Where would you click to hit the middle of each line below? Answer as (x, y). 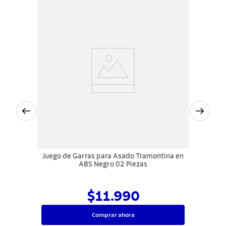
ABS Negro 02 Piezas (113, 165)
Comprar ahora (113, 215)
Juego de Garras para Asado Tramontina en (113, 157)
